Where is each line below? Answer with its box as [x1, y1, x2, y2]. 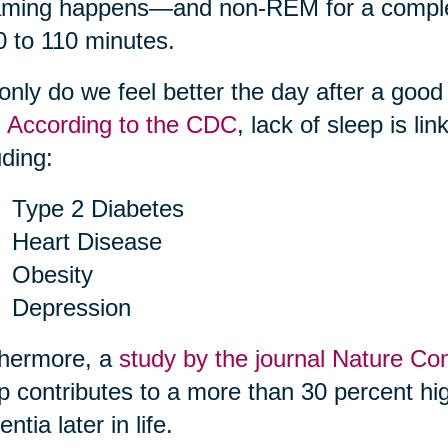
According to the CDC [6, 111, 237, 139]
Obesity [11, 261, 93, 289]
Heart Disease [11, 228, 162, 256]
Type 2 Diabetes [11, 195, 184, 223]
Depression [11, 294, 131, 322]
